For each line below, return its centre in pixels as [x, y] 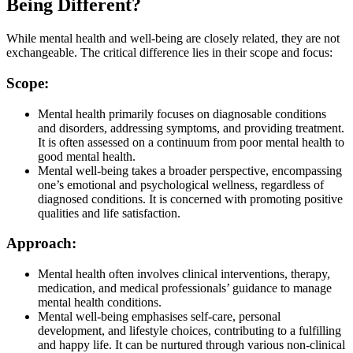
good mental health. [87, 156]
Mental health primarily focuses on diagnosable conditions [182, 113]
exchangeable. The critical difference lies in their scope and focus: [169, 53]
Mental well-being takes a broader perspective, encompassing [190, 170]
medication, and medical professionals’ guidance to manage [185, 288]
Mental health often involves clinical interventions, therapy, [184, 274]
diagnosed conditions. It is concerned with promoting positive [190, 199]
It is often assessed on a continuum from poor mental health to [191, 142]
